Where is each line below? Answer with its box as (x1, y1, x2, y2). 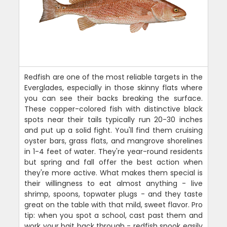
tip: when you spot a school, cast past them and (24, 210, 203, 220)
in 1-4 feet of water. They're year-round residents (24, 146, 203, 157)
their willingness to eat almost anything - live (24, 178, 203, 188)
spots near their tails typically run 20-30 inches (24, 114, 203, 125)
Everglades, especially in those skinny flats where (24, 82, 203, 93)
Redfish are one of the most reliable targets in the (24, 71, 203, 82)
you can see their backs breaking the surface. (24, 93, 203, 103)
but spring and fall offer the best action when (24, 157, 203, 167)
